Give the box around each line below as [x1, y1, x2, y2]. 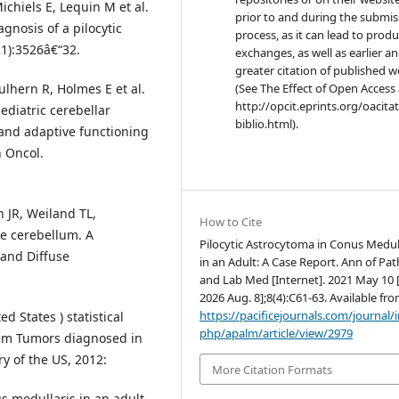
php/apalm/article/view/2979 [199, 325, 354, 342]
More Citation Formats [212, 361, 333, 378]
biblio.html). [235, 116, 299, 133]
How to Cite [199, 214, 263, 231]
